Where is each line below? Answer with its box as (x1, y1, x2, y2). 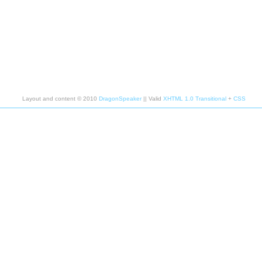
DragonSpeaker (99, 95, 142, 102)
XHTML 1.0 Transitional (163, 95, 226, 102)
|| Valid (142, 95, 163, 102)
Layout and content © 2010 (22, 95, 99, 102)
